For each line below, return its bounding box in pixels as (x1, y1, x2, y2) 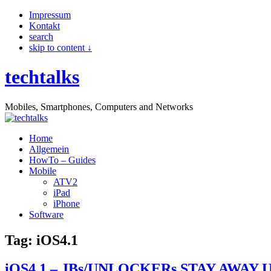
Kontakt (29, 21, 60, 31)
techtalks (5, 66, 79, 88)
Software (29, 209, 64, 220)
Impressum (29, 10, 71, 20)
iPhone (53, 198, 80, 209)
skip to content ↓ (29, 42, 92, 53)
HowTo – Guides (29, 154, 96, 165)
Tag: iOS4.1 (5, 232, 78, 248)
